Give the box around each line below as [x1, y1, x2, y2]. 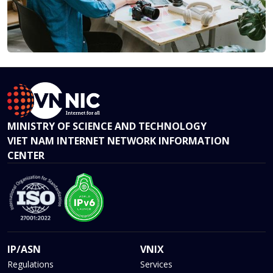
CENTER [7, 149, 44, 163]
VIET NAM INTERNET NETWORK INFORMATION [7, 134, 230, 148]
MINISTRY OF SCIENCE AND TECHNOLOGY [7, 119, 207, 133]
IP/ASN [7, 243, 41, 257]
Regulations [7, 258, 54, 271]
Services [140, 258, 172, 271]
